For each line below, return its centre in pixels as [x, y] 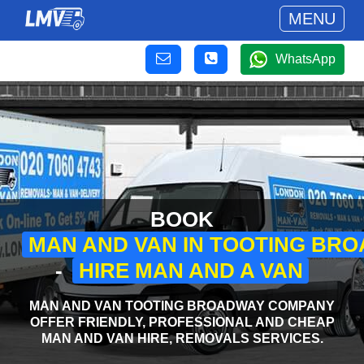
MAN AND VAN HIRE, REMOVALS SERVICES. [182, 338]
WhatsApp [305, 59]
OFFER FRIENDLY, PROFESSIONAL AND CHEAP [182, 322]
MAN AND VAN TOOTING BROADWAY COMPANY [182, 305]
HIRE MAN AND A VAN [191, 271]
